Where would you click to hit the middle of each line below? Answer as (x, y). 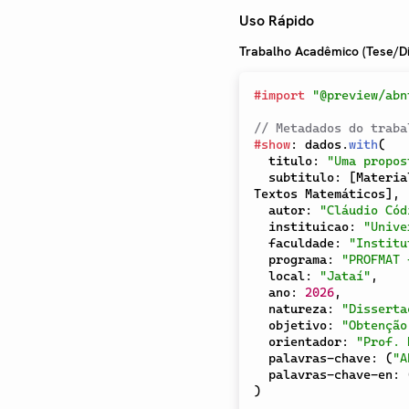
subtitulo (301, 178)
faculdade (301, 243)
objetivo (298, 325)
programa (298, 260)
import (283, 95)
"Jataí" (345, 276)
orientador (305, 342)
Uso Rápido (277, 21)
